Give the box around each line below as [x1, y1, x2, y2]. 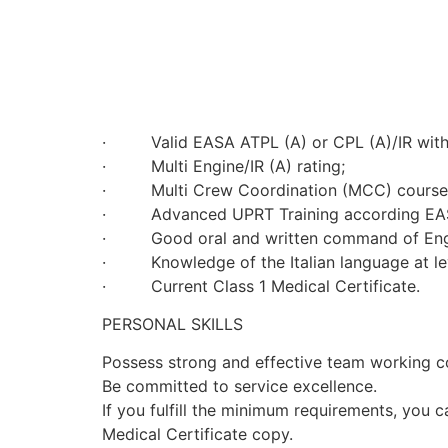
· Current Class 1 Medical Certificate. [102, 275, 420, 296]
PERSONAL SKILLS [102, 313, 243, 334]
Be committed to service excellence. [102, 376, 377, 397]
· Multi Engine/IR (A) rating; [102, 155, 345, 176]
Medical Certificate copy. [102, 424, 293, 445]
